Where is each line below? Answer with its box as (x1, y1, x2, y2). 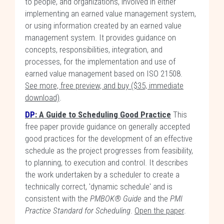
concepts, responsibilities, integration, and (25, 44, 162, 54)
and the (141, 193, 170, 203)
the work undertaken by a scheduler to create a (25, 169, 179, 179)
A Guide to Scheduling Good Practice (39, 109, 171, 119)
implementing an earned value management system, (25, 8, 196, 18)
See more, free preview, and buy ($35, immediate (25, 80, 183, 90)
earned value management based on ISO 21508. (25, 68, 182, 78)
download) (25, 92, 59, 102)
